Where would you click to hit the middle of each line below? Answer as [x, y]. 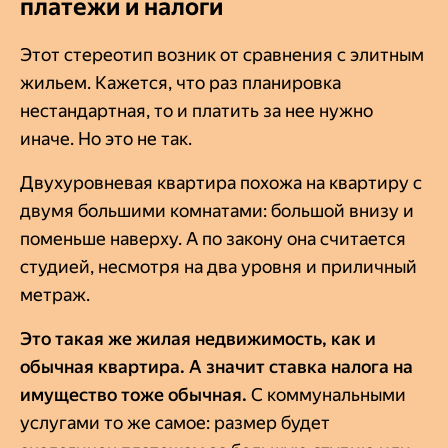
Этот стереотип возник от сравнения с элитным [222, 54]
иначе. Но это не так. [106, 138]
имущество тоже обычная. [135, 394]
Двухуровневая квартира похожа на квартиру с [221, 182]
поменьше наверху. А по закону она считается [213, 238]
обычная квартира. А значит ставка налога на [216, 366]
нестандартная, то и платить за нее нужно [196, 110]
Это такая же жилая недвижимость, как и [198, 338]
